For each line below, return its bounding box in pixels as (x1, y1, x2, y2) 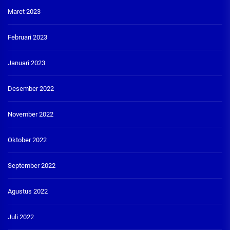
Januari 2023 (8, 59, 45, 67)
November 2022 (8, 110, 53, 118)
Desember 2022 (8, 84, 54, 92)
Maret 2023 (8, 7, 41, 15)
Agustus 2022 (8, 187, 48, 195)
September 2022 (8, 161, 55, 169)
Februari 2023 (8, 33, 47, 41)
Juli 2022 (8, 213, 34, 221)
